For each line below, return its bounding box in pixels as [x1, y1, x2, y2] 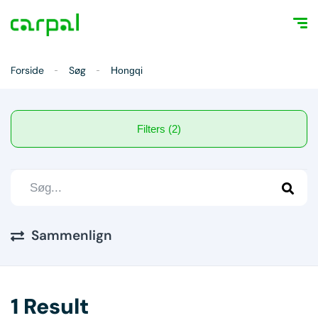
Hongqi [111, 65, 143, 76]
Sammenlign [31, 226, 112, 244]
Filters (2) [168, 123, 181, 135]
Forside [11, 64, 44, 77]
